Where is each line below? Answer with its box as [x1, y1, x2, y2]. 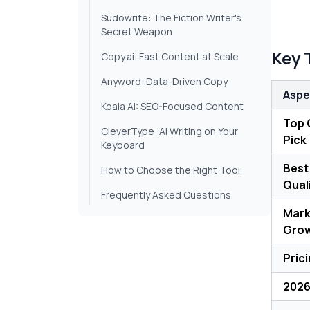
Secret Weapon [101, 25, 172, 39]
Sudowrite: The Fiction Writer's [101, 11, 241, 25]
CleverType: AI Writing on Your [101, 125, 238, 138]
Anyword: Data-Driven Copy [101, 75, 228, 89]
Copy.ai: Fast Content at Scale [101, 50, 239, 64]
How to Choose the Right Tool [101, 163, 240, 177]
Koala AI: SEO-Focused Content [101, 100, 244, 113]
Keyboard [101, 138, 145, 152]
